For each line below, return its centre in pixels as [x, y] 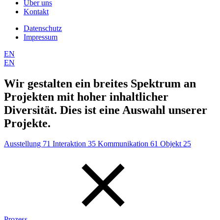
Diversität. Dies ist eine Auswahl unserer [106, 110]
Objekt [172, 144]
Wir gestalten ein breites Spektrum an [100, 83]
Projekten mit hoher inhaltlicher [86, 96]
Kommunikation [124, 144]
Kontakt [36, 11]
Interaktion [70, 144]
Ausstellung [23, 144]
